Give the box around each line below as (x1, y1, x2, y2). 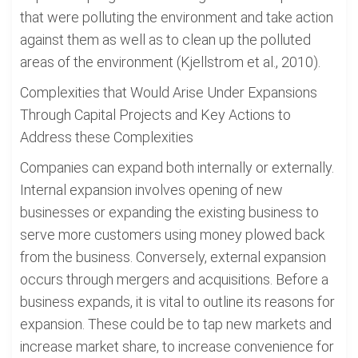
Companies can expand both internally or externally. (20, 159, 334, 176)
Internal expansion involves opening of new (20, 181, 283, 198)
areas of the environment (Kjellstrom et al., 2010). (20, 54, 320, 70)
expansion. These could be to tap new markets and (20, 316, 332, 332)
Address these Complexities (20, 129, 193, 145)
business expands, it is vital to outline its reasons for (20, 293, 335, 310)
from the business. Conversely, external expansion (20, 249, 326, 265)
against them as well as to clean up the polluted (20, 31, 311, 48)
